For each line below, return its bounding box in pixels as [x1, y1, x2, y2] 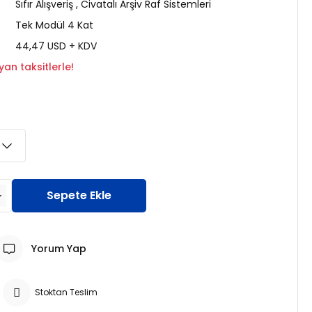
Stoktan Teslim [35, 286, 97, 298]
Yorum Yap [31, 242, 86, 256]
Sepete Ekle [47, 187, 111, 203]
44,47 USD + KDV [15, 39, 97, 53]
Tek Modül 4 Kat [15, 18, 93, 32]
